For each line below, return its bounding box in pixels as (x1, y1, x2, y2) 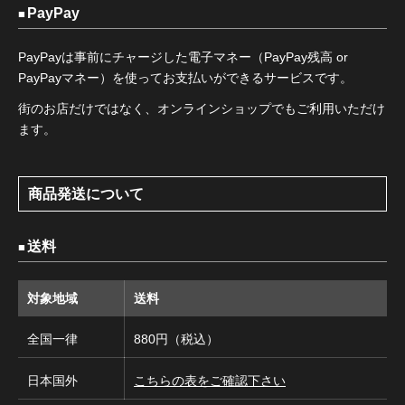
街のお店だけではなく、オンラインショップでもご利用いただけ (18, 100, 385, 116)
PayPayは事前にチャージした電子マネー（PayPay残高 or (18, 50, 348, 64)
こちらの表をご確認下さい (134, 372, 286, 388)
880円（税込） (134, 331, 219, 346)
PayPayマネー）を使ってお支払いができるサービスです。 (18, 71, 353, 85)
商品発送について (28, 185, 144, 202)
